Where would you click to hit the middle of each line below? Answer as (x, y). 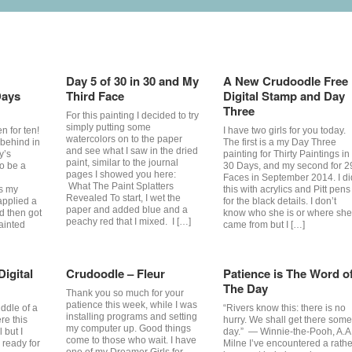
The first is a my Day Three (279, 142)
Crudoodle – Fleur (115, 273)
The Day (245, 288)
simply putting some (108, 127)
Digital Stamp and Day (284, 96)
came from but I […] (264, 225)
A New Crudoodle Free (285, 81)
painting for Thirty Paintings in (286, 154)
